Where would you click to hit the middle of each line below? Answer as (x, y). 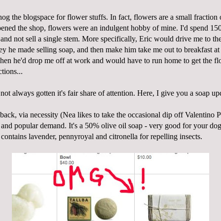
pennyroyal (76, 137)
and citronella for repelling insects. (148, 137)
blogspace (39, 17)
